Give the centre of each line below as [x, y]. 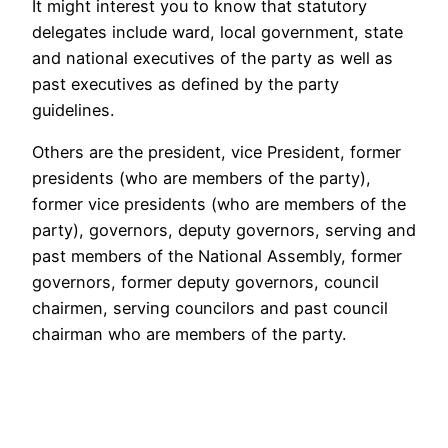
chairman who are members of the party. [189, 334]
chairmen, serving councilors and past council [210, 308]
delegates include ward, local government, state [217, 31]
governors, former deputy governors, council [205, 282]
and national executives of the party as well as [212, 57]
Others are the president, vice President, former [216, 152]
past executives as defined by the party [185, 83]
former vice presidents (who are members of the [219, 204]
